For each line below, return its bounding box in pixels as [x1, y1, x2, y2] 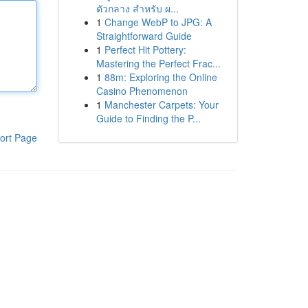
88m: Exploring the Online [104, 70, 217, 84]
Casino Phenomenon [96, 84, 188, 98]
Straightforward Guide [96, 29, 192, 43]
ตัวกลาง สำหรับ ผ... [96, 1, 179, 15]
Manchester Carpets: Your [104, 98, 219, 111]
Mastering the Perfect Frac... [96, 56, 221, 70]
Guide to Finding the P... [96, 111, 201, 125]
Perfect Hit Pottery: [104, 43, 186, 56]
